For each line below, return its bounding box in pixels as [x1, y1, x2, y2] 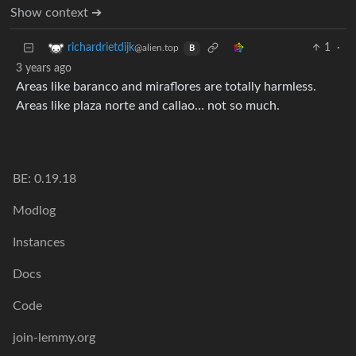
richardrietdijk [68, 42, 134, 54]
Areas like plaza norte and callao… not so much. [16, 99, 280, 113]
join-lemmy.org [13, 331, 95, 345]
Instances [13, 236, 65, 250]
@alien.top [134, 43, 179, 53]
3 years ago [16, 63, 72, 75]
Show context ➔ [10, 6, 102, 20]
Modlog [13, 204, 56, 218]
